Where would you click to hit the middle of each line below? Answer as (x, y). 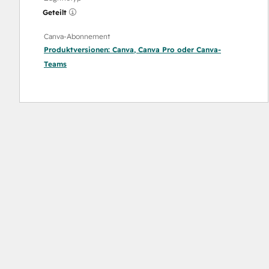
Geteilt (55, 12)
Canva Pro (156, 50)
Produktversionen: (78, 50)
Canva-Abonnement (77, 36)
